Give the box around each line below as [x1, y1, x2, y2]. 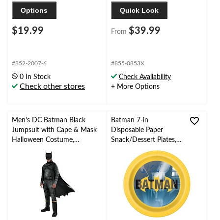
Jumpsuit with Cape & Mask [12, 127, 97, 134]
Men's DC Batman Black [12, 117, 85, 124]
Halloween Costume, [12, 137, 74, 144]
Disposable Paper [111, 127, 163, 134]
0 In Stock [20, 74, 51, 81]
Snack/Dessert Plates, [111, 137, 176, 144]
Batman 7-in [111, 117, 148, 124]
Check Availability [119, 74, 171, 81]
